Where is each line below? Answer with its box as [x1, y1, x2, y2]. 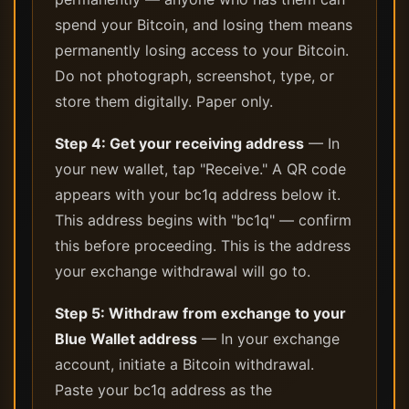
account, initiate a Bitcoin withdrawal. [55, 355, 314, 373]
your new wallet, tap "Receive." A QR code [55, 160, 346, 178]
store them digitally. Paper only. [55, 92, 273, 110]
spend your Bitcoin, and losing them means [55, 16, 352, 34]
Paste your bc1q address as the [55, 381, 272, 399]
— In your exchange [197, 330, 340, 348]
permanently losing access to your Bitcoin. [55, 41, 349, 59]
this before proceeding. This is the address [55, 236, 351, 255]
